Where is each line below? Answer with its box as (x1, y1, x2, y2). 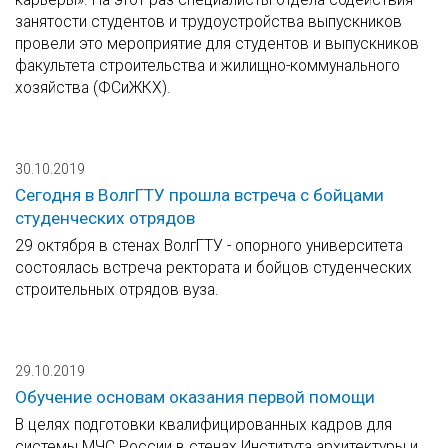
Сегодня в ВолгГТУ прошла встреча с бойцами (15, 185, 384, 206)
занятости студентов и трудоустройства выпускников (15, 12, 402, 32)
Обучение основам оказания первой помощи (15, 387, 375, 408)
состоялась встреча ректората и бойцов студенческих (15, 258, 412, 278)
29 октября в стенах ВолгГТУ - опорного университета (15, 236, 403, 256)
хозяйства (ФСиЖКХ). (15, 78, 171, 98)
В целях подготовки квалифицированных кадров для (15, 415, 392, 435)
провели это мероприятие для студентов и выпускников (15, 34, 419, 54)
